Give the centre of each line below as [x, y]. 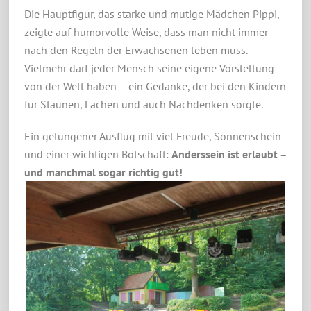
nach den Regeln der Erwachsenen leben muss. [135, 50]
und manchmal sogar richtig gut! [103, 173]
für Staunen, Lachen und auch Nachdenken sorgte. [143, 104]
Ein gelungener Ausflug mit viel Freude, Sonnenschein [152, 136]
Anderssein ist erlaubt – [229, 154]
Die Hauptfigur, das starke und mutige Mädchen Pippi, [151, 14]
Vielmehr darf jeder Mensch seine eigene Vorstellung [149, 68]
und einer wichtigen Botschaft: [98, 154]
